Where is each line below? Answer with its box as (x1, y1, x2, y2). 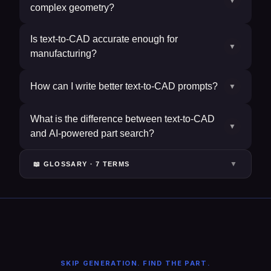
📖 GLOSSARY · (33, 160, 96, 168)
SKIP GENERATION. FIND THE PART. (60, 259, 211, 267)
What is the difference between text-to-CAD (30, 114, 215, 124)
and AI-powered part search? (30, 128, 154, 139)
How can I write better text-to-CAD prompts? (30, 81, 218, 91)
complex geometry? (30, 2, 114, 13)
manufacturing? (30, 48, 97, 59)
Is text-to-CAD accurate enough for (30, 34, 178, 44)
